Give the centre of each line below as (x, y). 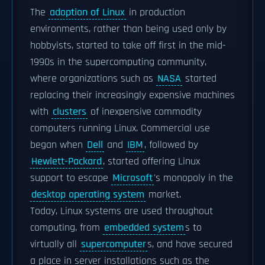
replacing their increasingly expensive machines (132, 95)
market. (163, 195)
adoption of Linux (87, 12)
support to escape (71, 178)
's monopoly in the (193, 178)
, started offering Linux (151, 161)
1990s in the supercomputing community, (118, 62)
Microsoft (132, 178)
